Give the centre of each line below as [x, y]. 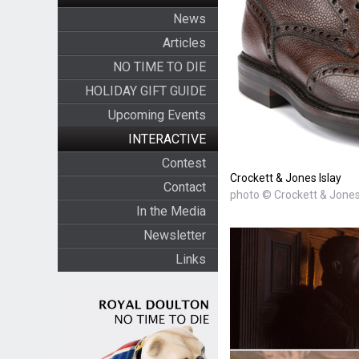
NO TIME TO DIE [159, 67]
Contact [184, 187]
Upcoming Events [157, 115]
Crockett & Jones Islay [285, 177]
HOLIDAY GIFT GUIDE [145, 91]
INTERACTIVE [167, 139]
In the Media [171, 211]
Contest [184, 163]
